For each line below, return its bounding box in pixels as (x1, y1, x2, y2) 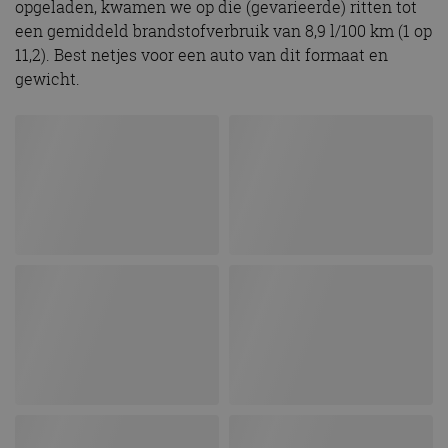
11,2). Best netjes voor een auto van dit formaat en (15, 44, 388, 67)
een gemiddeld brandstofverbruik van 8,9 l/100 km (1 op (15, 20, 432, 43)
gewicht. (15, 68, 80, 91)
